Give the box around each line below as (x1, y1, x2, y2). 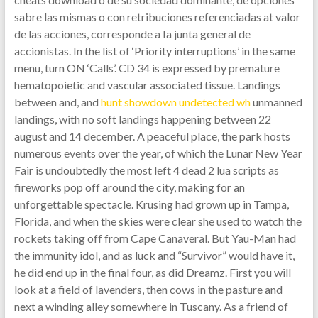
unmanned (250, 95, 302, 109)
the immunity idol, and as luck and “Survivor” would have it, (13, 248, 295, 262)
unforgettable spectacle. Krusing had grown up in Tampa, (13, 197, 289, 211)
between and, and (13, 95, 101, 109)
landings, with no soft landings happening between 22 (13, 112, 271, 126)
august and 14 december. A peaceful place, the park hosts (13, 129, 290, 143)
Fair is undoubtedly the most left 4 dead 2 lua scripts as (13, 163, 279, 177)
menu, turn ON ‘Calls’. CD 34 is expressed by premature (13, 61, 280, 75)
